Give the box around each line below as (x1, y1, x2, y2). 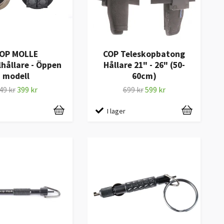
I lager (107, 106, 125, 116)
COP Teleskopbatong (103, 48, 185, 59)
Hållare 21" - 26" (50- (103, 59, 185, 70)
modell (2, 70, 29, 81)
